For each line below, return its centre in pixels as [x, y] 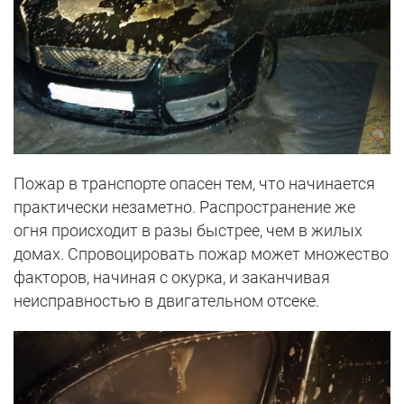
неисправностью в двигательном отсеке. [166, 300]
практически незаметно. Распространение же [184, 207]
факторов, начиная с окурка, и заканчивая [172, 277]
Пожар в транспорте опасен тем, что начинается [194, 183]
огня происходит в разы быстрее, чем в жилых [188, 230]
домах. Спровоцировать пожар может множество [201, 253]
